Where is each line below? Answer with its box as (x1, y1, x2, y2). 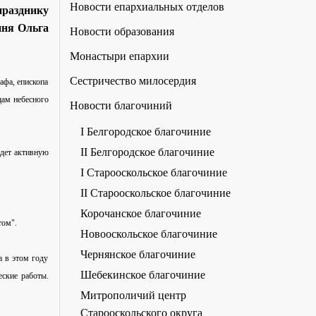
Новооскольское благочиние (80, 227, 217, 240)
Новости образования (69, 25, 174, 37)
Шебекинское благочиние (80, 268, 205, 281)
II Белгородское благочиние (80, 145, 214, 158)
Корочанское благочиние (80, 207, 201, 219)
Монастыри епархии (69, 49, 169, 62)
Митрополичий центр (80, 288, 186, 301)
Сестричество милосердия (69, 74, 196, 87)
